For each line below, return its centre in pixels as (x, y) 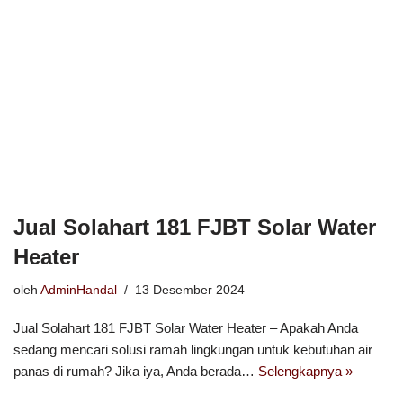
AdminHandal (79, 290)
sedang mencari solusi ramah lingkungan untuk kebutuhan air (193, 349)
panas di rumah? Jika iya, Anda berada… (136, 371)
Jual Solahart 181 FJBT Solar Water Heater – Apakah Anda (186, 327)
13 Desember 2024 (190, 290)
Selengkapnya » (305, 371)
